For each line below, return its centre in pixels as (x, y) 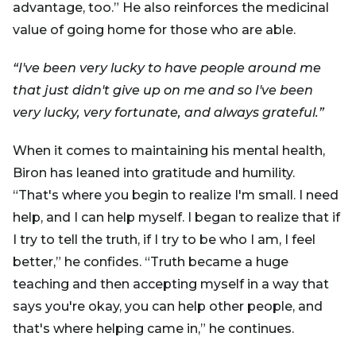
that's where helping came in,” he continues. (153, 328)
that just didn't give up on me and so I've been (163, 90)
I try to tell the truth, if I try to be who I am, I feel (164, 239)
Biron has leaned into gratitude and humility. (154, 172)
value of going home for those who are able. (156, 29)
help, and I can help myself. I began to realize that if (176, 217)
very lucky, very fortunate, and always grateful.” (168, 112)
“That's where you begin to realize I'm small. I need (176, 195)
